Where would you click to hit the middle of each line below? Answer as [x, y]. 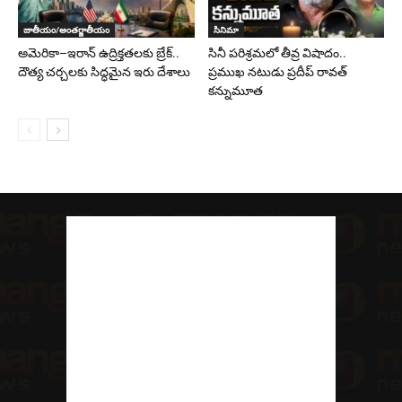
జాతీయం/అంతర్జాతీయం [66, 29]
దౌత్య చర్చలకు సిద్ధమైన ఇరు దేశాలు [104, 71]
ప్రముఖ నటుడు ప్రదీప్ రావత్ [277, 71]
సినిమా [226, 29]
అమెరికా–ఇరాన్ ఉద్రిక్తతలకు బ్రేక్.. [99, 52]
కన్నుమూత [235, 90]
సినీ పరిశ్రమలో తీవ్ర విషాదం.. [277, 52]
